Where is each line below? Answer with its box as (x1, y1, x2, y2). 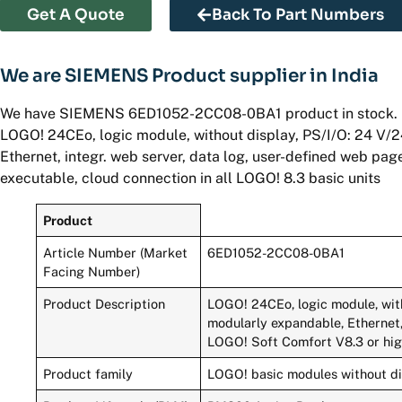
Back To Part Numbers (212, 4, 384, 24)
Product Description (43, 295, 166, 311)
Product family (43, 365, 134, 381)
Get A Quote (27, 4, 125, 24)
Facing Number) (43, 263, 141, 279)
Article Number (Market (43, 244, 188, 260)
